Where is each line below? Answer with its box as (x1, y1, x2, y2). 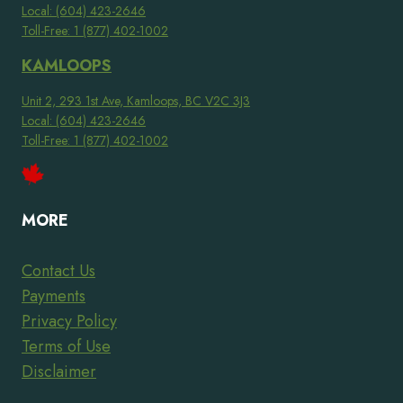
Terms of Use (22, 335, 111, 358)
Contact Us (22, 259, 95, 282)
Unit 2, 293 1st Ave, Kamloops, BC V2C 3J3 (22, 92, 250, 110)
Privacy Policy (22, 309, 117, 333)
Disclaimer (22, 360, 96, 383)
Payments (22, 284, 85, 308)
